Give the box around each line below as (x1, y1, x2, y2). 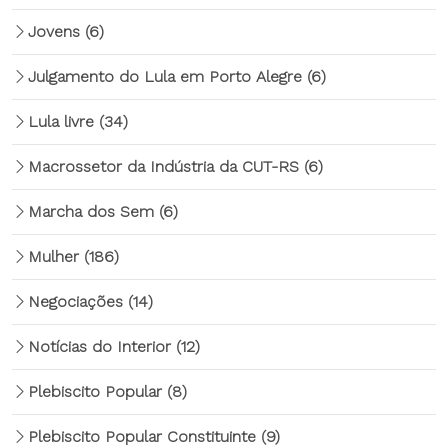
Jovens (28, 22, 85, 41)
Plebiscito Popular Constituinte (28, 427, 261, 446)
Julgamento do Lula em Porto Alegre (28, 67, 307, 86)
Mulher (28, 247, 84, 266)
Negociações (28, 292, 128, 311)
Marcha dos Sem (28, 202, 159, 221)
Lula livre (28, 112, 99, 131)
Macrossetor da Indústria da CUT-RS (28, 157, 304, 176)
